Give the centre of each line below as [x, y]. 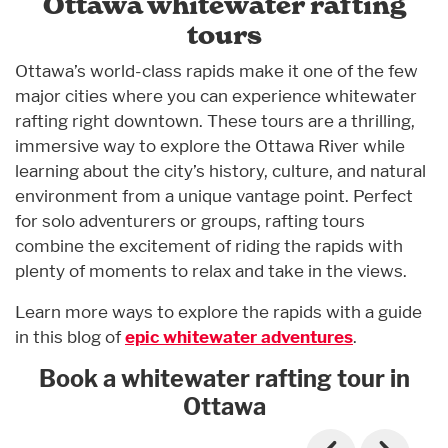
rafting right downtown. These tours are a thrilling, [215, 121]
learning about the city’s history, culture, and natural [220, 171]
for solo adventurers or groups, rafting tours [190, 221]
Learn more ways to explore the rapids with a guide [218, 312]
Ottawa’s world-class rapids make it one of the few [216, 71]
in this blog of [70, 337]
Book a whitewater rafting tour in [224, 379]
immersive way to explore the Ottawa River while [210, 146]
